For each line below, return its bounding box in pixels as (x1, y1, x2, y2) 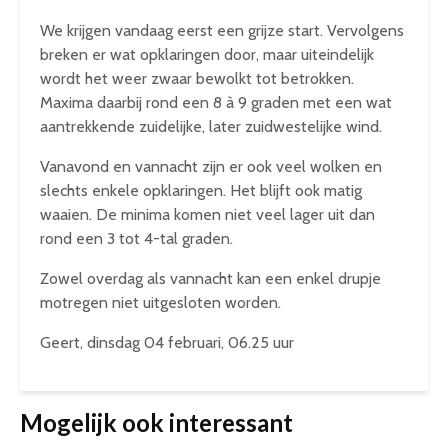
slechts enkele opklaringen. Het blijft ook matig (40, 181, 362, 200)
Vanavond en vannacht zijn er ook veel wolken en (40, 157, 382, 176)
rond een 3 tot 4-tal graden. (40, 229, 233, 248)
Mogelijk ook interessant (20, 408, 293, 437)
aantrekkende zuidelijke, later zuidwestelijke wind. (40, 117, 382, 136)
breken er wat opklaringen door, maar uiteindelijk (40, 45, 374, 64)
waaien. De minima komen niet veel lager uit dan (40, 205, 375, 224)
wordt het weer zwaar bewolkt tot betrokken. (40, 69, 354, 88)
